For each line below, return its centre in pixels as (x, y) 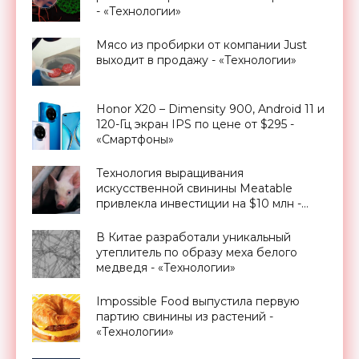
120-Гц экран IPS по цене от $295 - (195, 124)
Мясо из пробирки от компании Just (202, 44)
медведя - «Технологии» (166, 267)
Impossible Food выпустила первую (198, 301)
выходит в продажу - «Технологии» (196, 60)
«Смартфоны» (135, 139)
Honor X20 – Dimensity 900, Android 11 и (210, 109)
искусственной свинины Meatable (194, 188)
